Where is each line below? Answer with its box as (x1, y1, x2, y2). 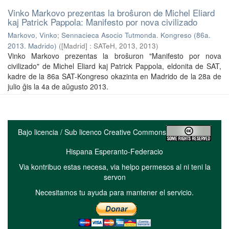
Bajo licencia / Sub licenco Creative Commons (18, 126, 166, 137)
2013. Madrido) (8, 40, 57, 51)
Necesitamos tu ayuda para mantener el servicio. (35, 187, 194, 197)
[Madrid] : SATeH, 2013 (61, 40, 135, 51)
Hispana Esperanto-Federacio (66, 146, 163, 156)
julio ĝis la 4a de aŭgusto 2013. (8, 81, 108, 91)
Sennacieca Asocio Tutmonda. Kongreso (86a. (61, 30, 211, 40)
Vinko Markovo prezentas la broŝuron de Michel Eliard (8, 6, 215, 19)
